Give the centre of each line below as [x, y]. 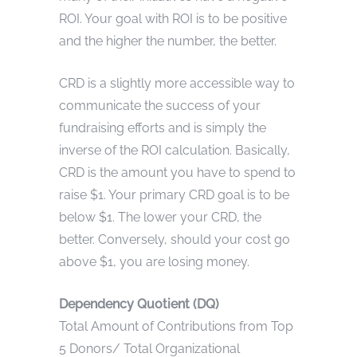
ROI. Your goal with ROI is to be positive [173, 18]
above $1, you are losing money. [154, 261]
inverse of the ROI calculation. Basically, [175, 150]
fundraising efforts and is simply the [163, 127]
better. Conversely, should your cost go [175, 239]
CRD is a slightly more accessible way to [177, 83]
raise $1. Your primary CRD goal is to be [174, 194]
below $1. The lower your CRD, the [160, 217]
